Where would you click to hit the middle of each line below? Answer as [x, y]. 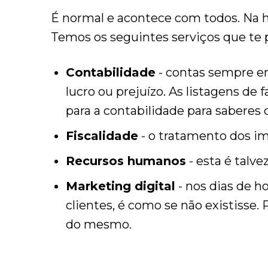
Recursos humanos [126, 161]
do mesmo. [98, 224]
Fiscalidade [102, 136]
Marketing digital [120, 186]
